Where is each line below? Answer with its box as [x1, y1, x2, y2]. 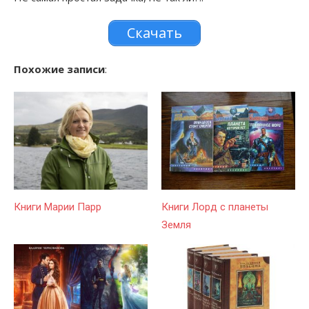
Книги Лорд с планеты [161, 201, 268, 214]
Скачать [127, 23, 182, 43]
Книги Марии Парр [14, 201, 101, 214]
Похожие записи [14, 62, 105, 77]
